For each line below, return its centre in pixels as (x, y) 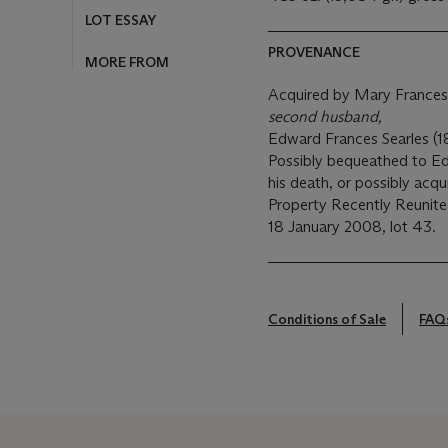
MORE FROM (127, 62)
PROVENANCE (314, 52)
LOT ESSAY (120, 20)
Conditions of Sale (327, 318)
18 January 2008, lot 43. (352, 226)
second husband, (327, 116)
